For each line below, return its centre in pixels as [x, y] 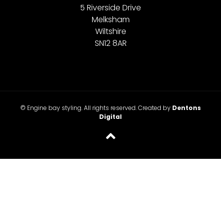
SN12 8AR [110, 43]
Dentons [186, 108]
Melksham [110, 19]
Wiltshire [110, 31]
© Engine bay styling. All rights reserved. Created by [96, 108]
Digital [110, 116]
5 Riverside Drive [110, 7]
